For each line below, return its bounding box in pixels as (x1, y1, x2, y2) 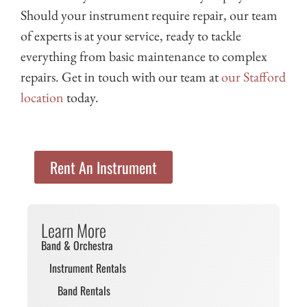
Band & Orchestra (41, 237, 113, 254)
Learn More (41, 217, 106, 243)
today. (64, 88, 99, 107)
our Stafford (221, 68, 286, 86)
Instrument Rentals (49, 260, 126, 277)
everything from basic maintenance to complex (21, 47, 267, 66)
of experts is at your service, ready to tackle (21, 27, 241, 45)
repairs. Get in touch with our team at (21, 68, 221, 86)
